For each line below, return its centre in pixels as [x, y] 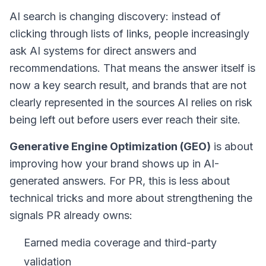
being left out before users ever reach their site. [125, 120]
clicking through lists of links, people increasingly [129, 34]
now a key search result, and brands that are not [128, 85]
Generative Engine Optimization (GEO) [110, 146]
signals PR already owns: [71, 215]
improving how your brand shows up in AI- [114, 164]
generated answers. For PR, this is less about [120, 181]
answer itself [213, 68]
